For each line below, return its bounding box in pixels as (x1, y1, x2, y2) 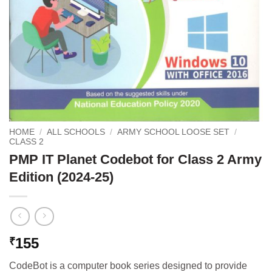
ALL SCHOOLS (47, 127, 106, 137)
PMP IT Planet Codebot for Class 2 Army (9, 152, 262, 168)
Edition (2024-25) (9, 169, 114, 185)
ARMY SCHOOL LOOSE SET (117, 127, 230, 137)
